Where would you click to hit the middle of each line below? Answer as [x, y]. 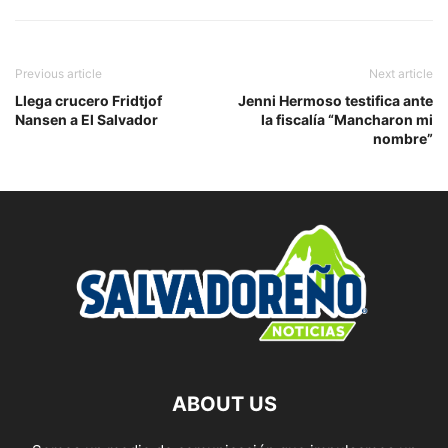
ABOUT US [224, 403]
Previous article [58, 73]
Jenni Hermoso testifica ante [335, 100]
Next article [401, 73]
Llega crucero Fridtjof [88, 100]
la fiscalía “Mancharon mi [347, 119]
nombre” [403, 138]
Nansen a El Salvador [86, 119]
